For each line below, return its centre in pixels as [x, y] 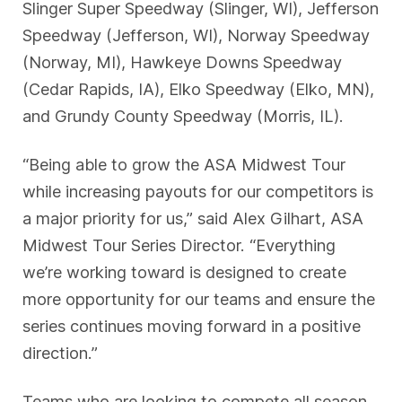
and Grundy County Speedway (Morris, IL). [184, 116]
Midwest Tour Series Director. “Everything [179, 245]
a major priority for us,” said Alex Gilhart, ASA [193, 218]
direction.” [61, 352]
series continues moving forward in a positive [192, 325]
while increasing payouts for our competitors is [198, 191]
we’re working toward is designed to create [185, 271]
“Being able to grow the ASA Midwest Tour [184, 164]
